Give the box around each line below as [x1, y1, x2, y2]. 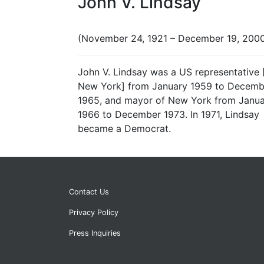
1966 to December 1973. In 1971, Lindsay [78, 108, 259, 121]
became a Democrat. [78, 123, 171, 135]
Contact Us [69, 187, 109, 197]
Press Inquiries [69, 229, 121, 238]
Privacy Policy [69, 208, 118, 217]
